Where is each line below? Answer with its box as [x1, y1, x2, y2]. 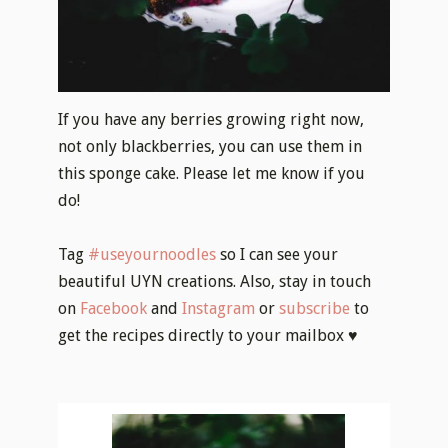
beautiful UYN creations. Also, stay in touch [58, 272, 372, 292]
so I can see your [216, 245, 339, 265]
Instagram [182, 299, 256, 319]
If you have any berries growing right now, [58, 109, 365, 129]
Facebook [80, 299, 148, 319]
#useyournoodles [88, 245, 217, 265]
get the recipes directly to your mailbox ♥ [58, 326, 359, 346]
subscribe [279, 299, 351, 319]
